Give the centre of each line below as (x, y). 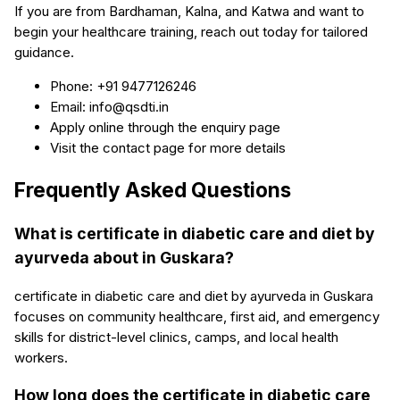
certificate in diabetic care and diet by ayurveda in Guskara (194, 296)
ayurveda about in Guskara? (124, 258)
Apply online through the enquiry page (165, 128)
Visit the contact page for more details (168, 148)
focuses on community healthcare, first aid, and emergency (197, 316)
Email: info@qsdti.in (109, 107)
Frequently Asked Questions (153, 189)
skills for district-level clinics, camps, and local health (176, 337)
